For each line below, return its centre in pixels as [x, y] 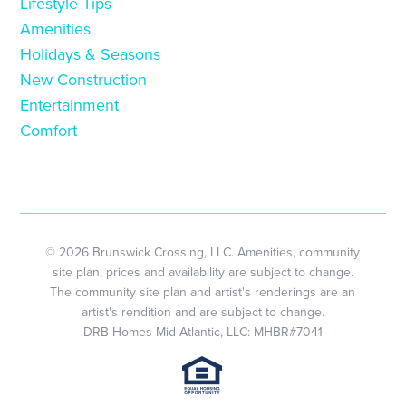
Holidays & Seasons [91, 54]
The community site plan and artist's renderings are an [203, 292]
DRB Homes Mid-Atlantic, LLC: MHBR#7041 [203, 332]
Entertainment [70, 105]
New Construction [84, 79]
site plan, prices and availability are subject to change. [203, 272]
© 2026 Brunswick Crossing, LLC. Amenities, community [203, 252]
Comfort [49, 130]
